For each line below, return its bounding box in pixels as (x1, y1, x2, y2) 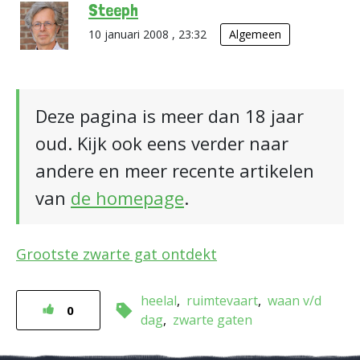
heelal (141, 292, 177, 309)
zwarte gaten (173, 311, 252, 329)
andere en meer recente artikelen (35, 158, 314, 182)
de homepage (71, 186, 184, 210)
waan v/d (268, 292, 321, 309)
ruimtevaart (186, 292, 258, 309)
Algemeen (229, 27, 281, 42)
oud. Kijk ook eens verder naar (35, 131, 288, 155)
